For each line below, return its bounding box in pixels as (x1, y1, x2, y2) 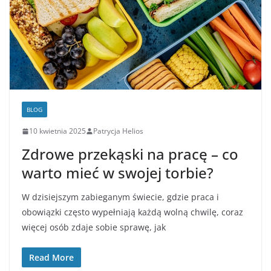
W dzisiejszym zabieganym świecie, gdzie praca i (22, 191, 219, 203)
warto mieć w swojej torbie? (22, 163, 214, 183)
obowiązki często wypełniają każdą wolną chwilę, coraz (22, 206, 243, 218)
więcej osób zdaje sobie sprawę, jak (22, 221, 166, 233)
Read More (29, 252, 74, 264)
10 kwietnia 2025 (29, 126, 86, 137)
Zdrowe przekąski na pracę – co (22, 144, 238, 165)
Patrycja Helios (93, 126, 143, 137)
